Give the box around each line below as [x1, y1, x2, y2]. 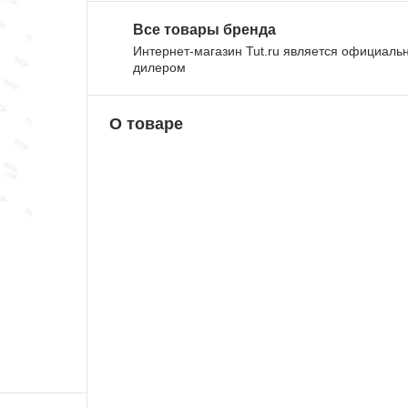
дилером [133, 59, 187, 75]
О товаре [109, 114, 184, 133]
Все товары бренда [133, 21, 277, 37]
